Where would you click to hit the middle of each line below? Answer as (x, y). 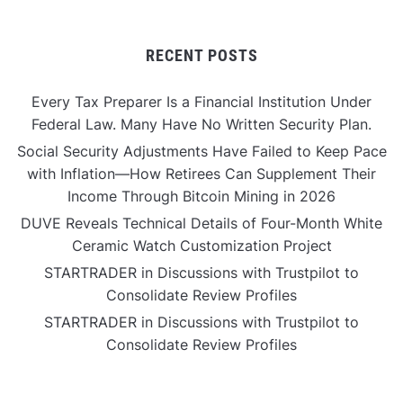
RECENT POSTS (201, 56)
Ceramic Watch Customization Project (201, 246)
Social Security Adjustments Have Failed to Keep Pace (201, 152)
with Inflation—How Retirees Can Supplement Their (201, 174)
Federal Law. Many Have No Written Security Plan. (201, 125)
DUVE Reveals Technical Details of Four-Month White (201, 224)
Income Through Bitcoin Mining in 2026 (201, 197)
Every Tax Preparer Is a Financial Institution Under (201, 102)
